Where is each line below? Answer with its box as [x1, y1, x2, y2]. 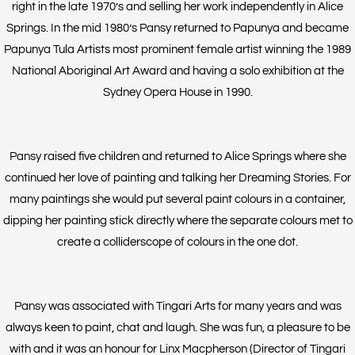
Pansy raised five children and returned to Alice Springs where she [9, 150, 346, 162]
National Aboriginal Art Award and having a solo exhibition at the [11, 64, 344, 77]
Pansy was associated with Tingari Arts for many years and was [13, 300, 342, 312]
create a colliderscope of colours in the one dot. [57, 235, 298, 248]
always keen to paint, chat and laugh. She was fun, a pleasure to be [5, 321, 350, 334]
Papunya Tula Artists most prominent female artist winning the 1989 [4, 43, 351, 55]
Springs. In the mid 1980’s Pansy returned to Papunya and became [6, 21, 349, 34]
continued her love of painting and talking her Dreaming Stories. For [4, 171, 351, 184]
